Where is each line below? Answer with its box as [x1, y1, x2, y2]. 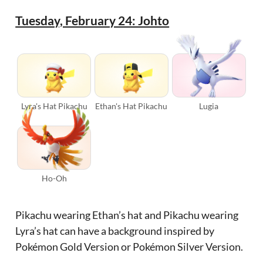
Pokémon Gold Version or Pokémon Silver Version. [15, 240, 244, 253]
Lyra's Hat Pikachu [21, 100, 87, 111]
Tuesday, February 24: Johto [15, 12, 170, 28]
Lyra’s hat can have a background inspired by [15, 224, 215, 237]
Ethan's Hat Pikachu [95, 100, 168, 111]
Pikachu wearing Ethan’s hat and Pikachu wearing [15, 208, 239, 221]
